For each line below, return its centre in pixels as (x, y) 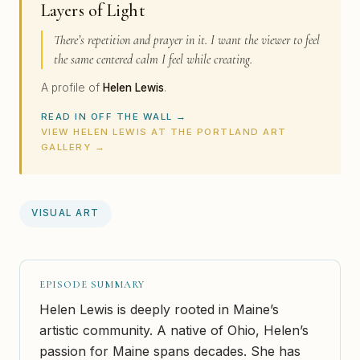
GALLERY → (74, 147)
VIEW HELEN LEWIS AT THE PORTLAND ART (164, 132)
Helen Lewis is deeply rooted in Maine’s (159, 309)
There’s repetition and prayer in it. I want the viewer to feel (186, 40)
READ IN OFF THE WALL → (114, 117)
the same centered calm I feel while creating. (153, 59)
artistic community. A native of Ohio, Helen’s (174, 330)
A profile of (72, 88)
